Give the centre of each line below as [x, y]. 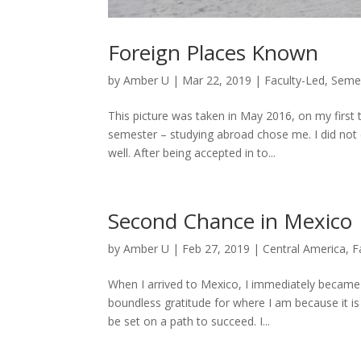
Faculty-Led [295, 80]
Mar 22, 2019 [217, 80]
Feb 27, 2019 [216, 248]
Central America [305, 248]
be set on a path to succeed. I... [189, 321]
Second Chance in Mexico [230, 220]
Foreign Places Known [214, 52]
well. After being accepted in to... [192, 152]
